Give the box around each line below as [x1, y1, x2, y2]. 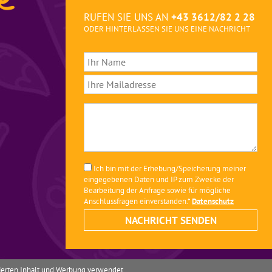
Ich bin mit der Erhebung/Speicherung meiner [92, 162, 246, 174]
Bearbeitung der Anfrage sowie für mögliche [84, 184, 231, 195]
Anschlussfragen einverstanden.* [84, 195, 192, 206]
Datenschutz [192, 195, 234, 206]
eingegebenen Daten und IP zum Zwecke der [84, 173, 234, 185]
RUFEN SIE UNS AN [84, 10, 171, 24]
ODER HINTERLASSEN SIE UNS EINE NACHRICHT [84, 23, 250, 34]
